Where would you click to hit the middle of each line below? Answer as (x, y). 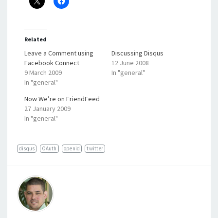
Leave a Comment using (59, 53)
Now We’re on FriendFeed (62, 99)
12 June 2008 (130, 63)
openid (72, 148)
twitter (95, 148)
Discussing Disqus (137, 53)
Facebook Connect (52, 63)
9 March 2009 (43, 73)
